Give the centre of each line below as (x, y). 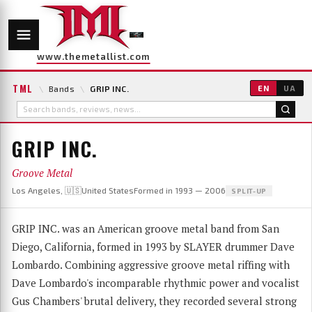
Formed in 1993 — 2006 (180, 190)
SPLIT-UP (249, 190)
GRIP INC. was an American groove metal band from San (146, 228)
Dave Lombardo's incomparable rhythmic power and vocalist (156, 282)
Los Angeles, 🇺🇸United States (73, 190)
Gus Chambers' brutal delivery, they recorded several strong (154, 301)
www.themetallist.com (93, 57)
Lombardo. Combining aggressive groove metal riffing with (151, 264)
